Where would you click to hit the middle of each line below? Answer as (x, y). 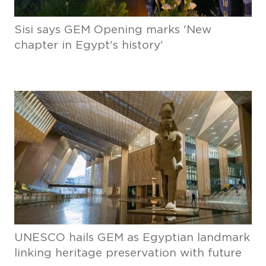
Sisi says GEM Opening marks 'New (113, 30)
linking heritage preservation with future (128, 253)
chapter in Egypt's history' (88, 45)
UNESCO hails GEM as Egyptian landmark (132, 238)
